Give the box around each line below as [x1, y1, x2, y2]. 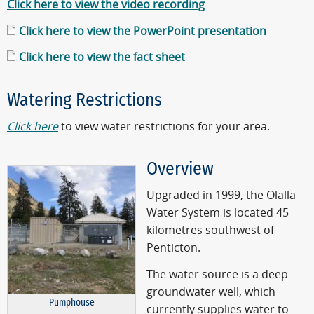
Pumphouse [48, 296, 95, 309]
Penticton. [146, 241, 200, 255]
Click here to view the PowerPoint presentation [19, 24, 266, 38]
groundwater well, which [146, 285, 275, 299]
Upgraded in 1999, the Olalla [146, 189, 296, 203]
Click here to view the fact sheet [19, 50, 185, 64]
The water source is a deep [146, 268, 288, 282]
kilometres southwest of [146, 224, 274, 238]
